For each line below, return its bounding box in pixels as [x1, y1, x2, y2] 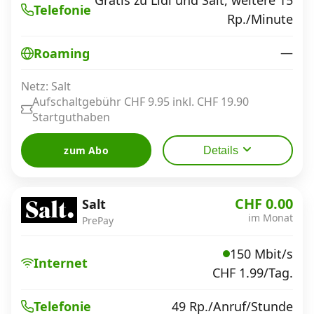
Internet [34, 254, 88, 271]
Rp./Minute [227, 11, 293, 27]
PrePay [82, 214, 114, 227]
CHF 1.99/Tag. [212, 264, 293, 281]
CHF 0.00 [235, 194, 293, 213]
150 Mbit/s [230, 245, 293, 262]
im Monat [248, 211, 293, 224]
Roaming [34, 44, 90, 62]
